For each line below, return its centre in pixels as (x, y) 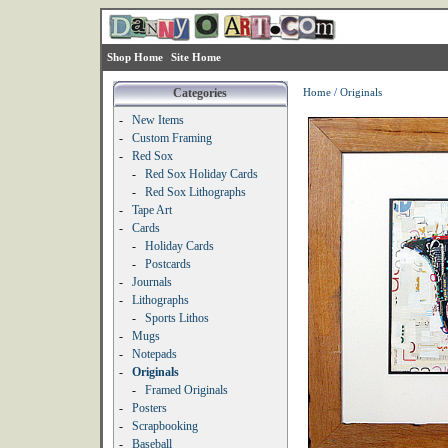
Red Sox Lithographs (195, 192)
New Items (157, 120)
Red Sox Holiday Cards (201, 174)
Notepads (154, 354)
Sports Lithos (176, 318)
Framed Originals (186, 390)
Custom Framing (171, 138)
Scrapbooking (164, 426)
